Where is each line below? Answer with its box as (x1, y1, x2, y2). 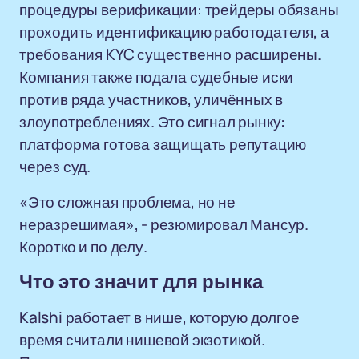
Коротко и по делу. (19, 236, 147, 257)
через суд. (19, 156, 91, 177)
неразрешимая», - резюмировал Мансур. (19, 214, 309, 235)
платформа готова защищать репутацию (19, 134, 307, 155)
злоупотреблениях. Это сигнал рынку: (19, 111, 286, 132)
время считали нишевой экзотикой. (19, 329, 265, 350)
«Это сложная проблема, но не (19, 192, 236, 212)
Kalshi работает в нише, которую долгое (19, 307, 300, 328)
